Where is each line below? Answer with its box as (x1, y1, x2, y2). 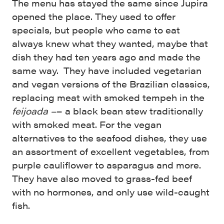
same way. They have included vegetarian (12, 63, 201, 76)
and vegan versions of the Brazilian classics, (12, 77, 210, 90)
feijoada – (12, 104, 56, 117)
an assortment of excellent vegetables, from (12, 144, 209, 157)
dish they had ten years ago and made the (12, 50, 200, 63)
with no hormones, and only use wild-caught (12, 185, 209, 198)
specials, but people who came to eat (12, 23, 180, 36)
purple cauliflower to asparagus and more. (12, 158, 203, 171)
